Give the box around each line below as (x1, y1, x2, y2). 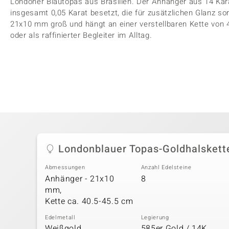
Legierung (141, 213, 169, 222)
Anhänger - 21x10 (45, 172, 114, 185)
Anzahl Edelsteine (141, 163, 192, 172)
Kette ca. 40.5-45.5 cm (45, 195, 133, 208)
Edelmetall (45, 213, 76, 222)
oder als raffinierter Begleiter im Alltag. (10, 30, 152, 41)
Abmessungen (45, 163, 85, 172)
